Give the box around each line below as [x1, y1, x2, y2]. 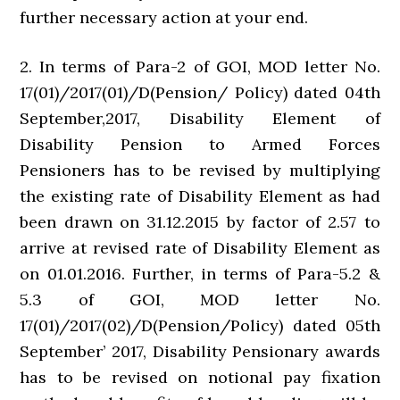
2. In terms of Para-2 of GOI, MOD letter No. [20, 56, 380, 77]
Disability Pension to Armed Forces [20, 134, 380, 154]
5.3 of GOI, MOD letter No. [20, 289, 380, 310]
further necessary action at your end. [20, 7, 309, 28]
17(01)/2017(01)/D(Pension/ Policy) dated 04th [20, 82, 380, 103]
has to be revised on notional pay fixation [20, 367, 380, 387]
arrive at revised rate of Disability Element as [20, 237, 380, 258]
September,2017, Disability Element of [20, 108, 380, 129]
